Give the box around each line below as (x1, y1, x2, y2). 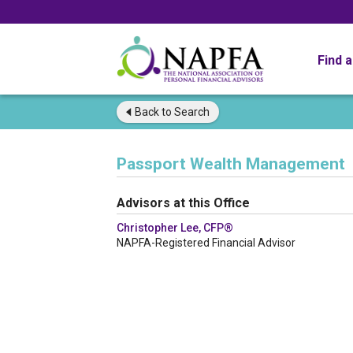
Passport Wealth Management (117, 154, 345, 173)
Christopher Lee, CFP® (117, 221, 233, 234)
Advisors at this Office (117, 195, 250, 210)
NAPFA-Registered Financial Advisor (117, 236, 295, 249)
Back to (135, 106, 172, 118)
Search (172, 106, 210, 118)
